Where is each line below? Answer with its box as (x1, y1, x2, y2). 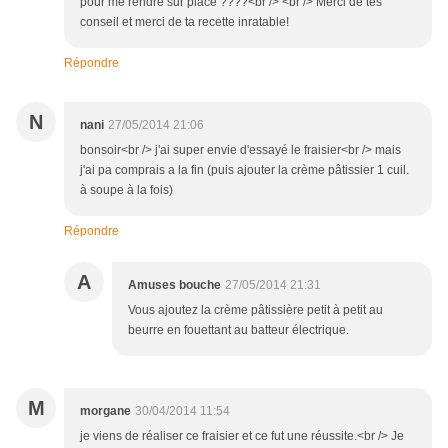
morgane (80, 404, 131, 419)
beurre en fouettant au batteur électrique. (128, 323, 349, 338)
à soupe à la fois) (80, 183, 173, 198)
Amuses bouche (128, 278, 221, 293)
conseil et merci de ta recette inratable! (80, 15, 289, 30)
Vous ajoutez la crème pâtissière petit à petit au (128, 303, 383, 318)
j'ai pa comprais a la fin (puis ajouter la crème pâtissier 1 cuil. (80, 163, 409, 178)
